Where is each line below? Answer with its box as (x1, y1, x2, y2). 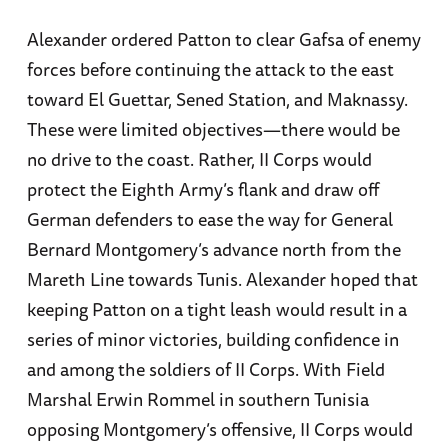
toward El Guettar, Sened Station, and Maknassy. (26, 84, 408, 113)
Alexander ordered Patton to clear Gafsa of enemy (26, 24, 421, 53)
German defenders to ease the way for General (26, 204, 393, 233)
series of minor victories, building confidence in (26, 324, 399, 353)
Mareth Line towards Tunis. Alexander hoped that (26, 264, 418, 293)
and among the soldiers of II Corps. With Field (26, 354, 385, 383)
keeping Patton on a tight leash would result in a (26, 294, 407, 323)
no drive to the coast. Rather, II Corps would (26, 144, 372, 173)
